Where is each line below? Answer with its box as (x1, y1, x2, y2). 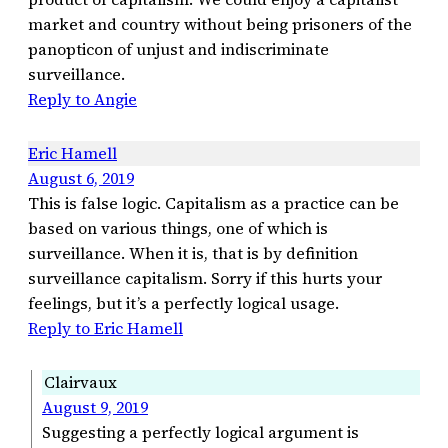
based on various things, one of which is (28, 216, 328, 239)
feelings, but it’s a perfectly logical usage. (28, 291, 339, 314)
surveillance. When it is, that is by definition (28, 241, 358, 264)
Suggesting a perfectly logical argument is (42, 420, 359, 443)
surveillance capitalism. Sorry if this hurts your (28, 266, 382, 289)
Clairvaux (44, 370, 117, 393)
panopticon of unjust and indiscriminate (28, 37, 329, 60)
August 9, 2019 (42, 395, 148, 418)
